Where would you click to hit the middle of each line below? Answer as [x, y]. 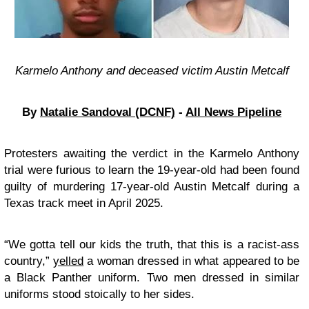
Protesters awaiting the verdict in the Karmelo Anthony [152, 153]
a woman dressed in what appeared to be [192, 261]
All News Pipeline [233, 112]
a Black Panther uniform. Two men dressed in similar [152, 278]
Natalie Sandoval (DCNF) [108, 112]
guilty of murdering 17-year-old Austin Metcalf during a [152, 187]
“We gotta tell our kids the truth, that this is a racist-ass [152, 245]
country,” [29, 261]
